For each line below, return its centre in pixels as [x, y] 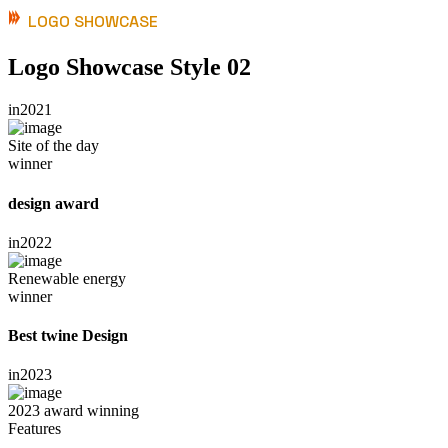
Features [34, 429]
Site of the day [53, 146]
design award [53, 203]
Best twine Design [68, 336]
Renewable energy [67, 278]
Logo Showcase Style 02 [129, 67]
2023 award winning [73, 411]
